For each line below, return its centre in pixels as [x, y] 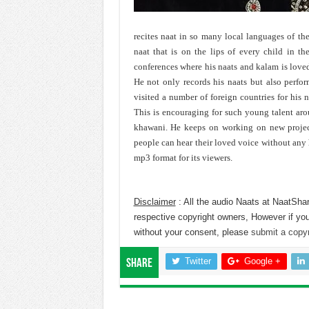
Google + [262, 261]
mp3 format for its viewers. [183, 158]
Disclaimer [154, 202]
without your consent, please [192, 232]
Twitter [198, 261]
